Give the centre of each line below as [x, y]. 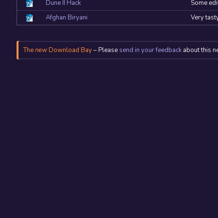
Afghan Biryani [66, 18]
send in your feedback [150, 50]
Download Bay [69, 50]
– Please [105, 50]
